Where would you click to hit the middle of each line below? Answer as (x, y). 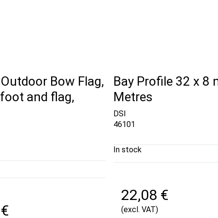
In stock (127, 149)
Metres (133, 97)
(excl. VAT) (139, 209)
